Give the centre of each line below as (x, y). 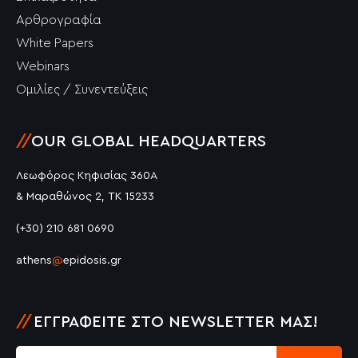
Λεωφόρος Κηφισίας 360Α (87, 175)
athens (34, 260)
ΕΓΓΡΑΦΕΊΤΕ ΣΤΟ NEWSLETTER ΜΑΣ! (176, 322)
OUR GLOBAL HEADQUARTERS (149, 141)
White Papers (55, 43)
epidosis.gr (92, 260)
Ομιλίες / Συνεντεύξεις (82, 89)
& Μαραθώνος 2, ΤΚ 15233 (85, 196)
